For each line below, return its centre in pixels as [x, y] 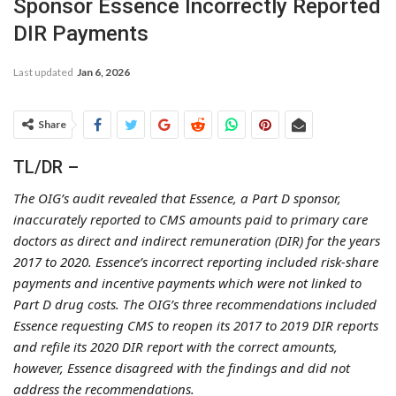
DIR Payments [81, 33]
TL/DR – [46, 167]
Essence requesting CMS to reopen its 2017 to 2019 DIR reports [196, 325]
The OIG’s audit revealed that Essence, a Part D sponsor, [177, 198]
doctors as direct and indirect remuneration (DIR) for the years [197, 240]
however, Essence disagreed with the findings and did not [182, 367]
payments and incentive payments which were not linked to [187, 282]
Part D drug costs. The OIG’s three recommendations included [195, 304]
